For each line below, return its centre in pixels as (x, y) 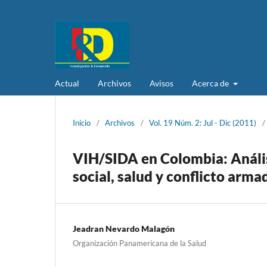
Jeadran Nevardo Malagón (124, 228)
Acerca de (211, 83)
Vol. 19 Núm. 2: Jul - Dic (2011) (203, 122)
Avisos (162, 83)
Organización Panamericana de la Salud (139, 243)
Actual (67, 83)
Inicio (82, 122)
